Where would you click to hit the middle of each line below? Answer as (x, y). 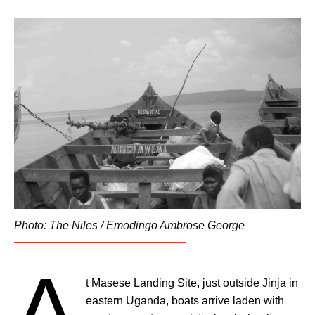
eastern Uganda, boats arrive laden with (185, 301)
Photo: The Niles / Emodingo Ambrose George (129, 226)
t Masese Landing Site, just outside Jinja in (192, 283)
